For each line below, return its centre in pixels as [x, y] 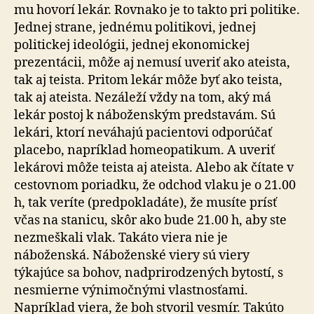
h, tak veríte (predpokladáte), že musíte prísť [145, 203]
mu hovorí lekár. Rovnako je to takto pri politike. [157, 10]
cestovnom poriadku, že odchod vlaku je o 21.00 [155, 185]
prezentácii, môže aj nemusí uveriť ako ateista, [152, 63]
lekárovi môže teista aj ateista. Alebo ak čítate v [154, 168]
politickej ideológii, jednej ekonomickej [132, 45]
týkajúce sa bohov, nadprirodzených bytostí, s [149, 273]
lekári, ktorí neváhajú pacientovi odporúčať [143, 133]
